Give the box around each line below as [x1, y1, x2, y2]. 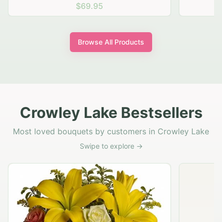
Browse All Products [78, 38, 144, 47]
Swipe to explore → [79, 142, 143, 151]
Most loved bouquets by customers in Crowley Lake [13, 126, 209, 137]
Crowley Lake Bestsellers [19, 104, 203, 122]
